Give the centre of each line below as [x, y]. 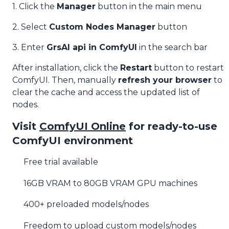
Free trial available [61, 162]
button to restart [188, 68]
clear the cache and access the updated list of [106, 92]
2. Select [31, 27]
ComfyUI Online [83, 126]
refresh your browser [165, 80]
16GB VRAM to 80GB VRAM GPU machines [111, 183]
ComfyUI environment [73, 141]
